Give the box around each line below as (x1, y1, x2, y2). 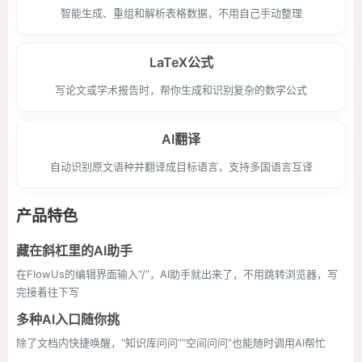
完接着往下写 (16, 285, 79, 298)
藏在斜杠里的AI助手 (16, 242, 133, 259)
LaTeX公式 (149, 54, 213, 70)
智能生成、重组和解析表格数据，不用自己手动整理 (60, 6, 302, 19)
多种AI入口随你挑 (16, 311, 120, 327)
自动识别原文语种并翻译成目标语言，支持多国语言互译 (49, 160, 313, 173)
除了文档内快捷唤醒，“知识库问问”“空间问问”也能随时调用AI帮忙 (16, 336, 326, 349)
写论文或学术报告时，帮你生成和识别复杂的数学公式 (55, 83, 307, 96)
